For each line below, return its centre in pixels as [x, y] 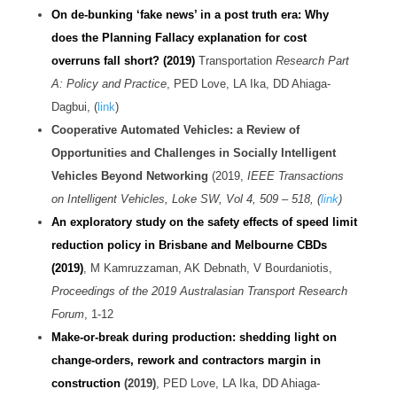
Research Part [312, 61]
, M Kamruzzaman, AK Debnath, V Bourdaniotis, [207, 269]
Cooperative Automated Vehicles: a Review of [175, 130]
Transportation [237, 61]
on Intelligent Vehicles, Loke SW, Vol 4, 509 [166, 199]
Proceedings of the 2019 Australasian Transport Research [199, 292]
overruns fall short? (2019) [123, 61]
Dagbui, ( [74, 107]
